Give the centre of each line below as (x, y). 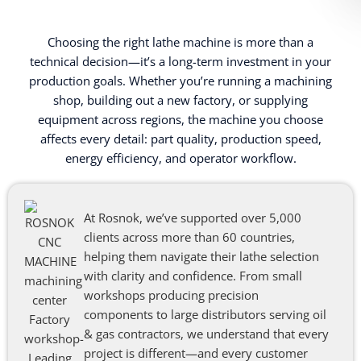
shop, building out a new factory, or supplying (180, 100)
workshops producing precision (171, 295)
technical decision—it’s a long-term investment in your (180, 61)
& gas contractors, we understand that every (206, 333)
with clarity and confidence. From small (193, 275)
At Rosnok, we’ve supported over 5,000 (192, 217)
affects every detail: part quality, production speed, (180, 138)
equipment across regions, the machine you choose (180, 119)
